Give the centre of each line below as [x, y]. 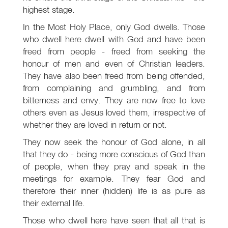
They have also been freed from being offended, [114, 76]
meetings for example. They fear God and [114, 179]
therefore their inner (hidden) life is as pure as [114, 191]
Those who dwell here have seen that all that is [114, 220]
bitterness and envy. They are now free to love [114, 100]
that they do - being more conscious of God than [114, 154]
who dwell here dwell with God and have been [114, 39]
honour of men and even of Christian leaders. [114, 64]
